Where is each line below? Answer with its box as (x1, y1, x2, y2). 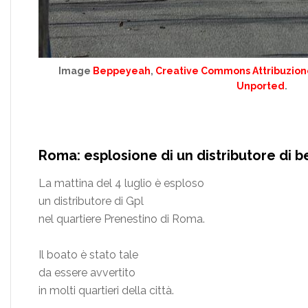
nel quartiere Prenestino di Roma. (38, 212, 205, 225)
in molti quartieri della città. (38, 283, 174, 297)
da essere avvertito (38, 265, 135, 279)
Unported (236, 80, 285, 91)
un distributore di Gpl (38, 194, 144, 208)
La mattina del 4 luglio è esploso (38, 176, 204, 190)
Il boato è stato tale (38, 247, 138, 261)
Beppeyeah (92, 65, 151, 76)
